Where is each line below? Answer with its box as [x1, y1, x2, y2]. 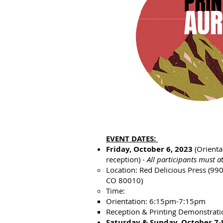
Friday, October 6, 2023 [106, 144, 193, 154]
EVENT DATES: [106, 133, 158, 144]
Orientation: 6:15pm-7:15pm [106, 196, 206, 206]
